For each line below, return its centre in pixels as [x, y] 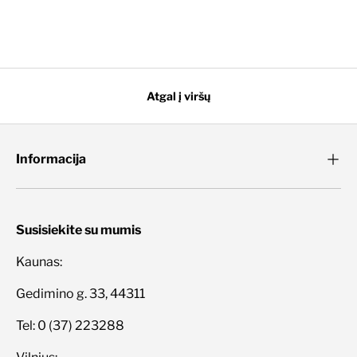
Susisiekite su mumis [78, 229]
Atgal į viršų [178, 96]
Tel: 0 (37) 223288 [70, 325]
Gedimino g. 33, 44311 [80, 293]
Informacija [51, 159]
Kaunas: [39, 261]
